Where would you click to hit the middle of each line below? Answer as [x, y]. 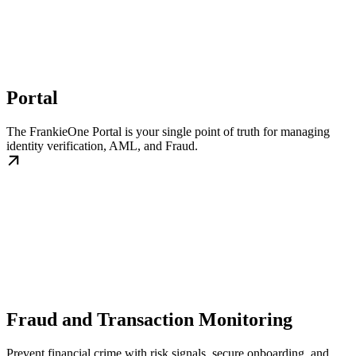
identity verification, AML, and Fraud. [102, 145]
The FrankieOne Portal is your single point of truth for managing [168, 131]
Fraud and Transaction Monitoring [149, 319]
